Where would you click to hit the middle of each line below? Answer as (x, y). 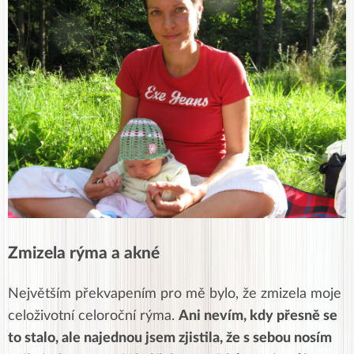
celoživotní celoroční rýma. (93, 316)
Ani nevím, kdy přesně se (258, 316)
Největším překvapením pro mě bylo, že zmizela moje (175, 294)
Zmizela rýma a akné (84, 253)
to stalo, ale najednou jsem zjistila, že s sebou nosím (170, 338)
